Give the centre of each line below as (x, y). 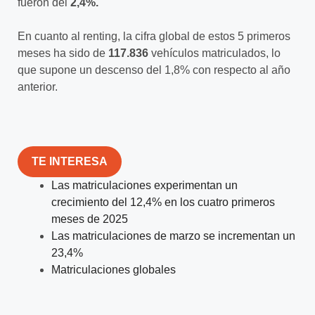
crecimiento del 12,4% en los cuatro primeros (163, 202)
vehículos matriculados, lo (214, 53)
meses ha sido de (63, 53)
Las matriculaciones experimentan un (144, 185)
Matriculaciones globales (114, 269)
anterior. (38, 86)
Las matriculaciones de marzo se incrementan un (173, 236)
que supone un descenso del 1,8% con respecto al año (154, 70)
